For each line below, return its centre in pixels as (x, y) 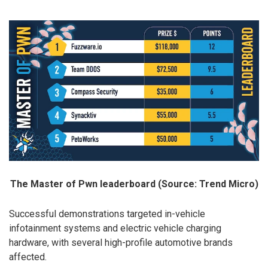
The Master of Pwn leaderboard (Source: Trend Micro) (134, 184)
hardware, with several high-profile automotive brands (121, 242)
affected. (28, 257)
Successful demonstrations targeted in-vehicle (107, 214)
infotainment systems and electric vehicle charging (115, 228)
